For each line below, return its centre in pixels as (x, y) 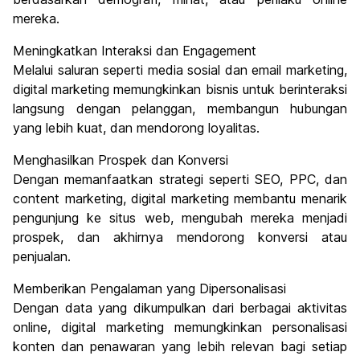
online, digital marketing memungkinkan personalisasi (180, 327)
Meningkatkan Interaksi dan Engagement (135, 51)
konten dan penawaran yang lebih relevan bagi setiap (180, 347)
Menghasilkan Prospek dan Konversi (121, 160)
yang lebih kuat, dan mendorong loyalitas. (136, 128)
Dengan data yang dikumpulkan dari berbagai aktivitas (180, 308)
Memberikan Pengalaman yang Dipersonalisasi (149, 289)
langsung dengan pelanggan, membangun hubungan (180, 109)
